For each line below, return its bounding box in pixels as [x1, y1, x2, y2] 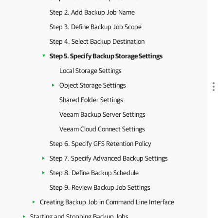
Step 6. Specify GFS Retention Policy [50, 140, 151, 147]
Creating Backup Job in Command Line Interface [40, 198, 174, 206]
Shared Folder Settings [59, 96, 123, 104]
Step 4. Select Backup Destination [50, 37, 145, 45]
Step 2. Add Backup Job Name [50, 8, 135, 16]
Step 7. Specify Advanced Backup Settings [50, 154, 168, 162]
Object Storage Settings [59, 81, 126, 89]
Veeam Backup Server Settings [59, 110, 145, 118]
